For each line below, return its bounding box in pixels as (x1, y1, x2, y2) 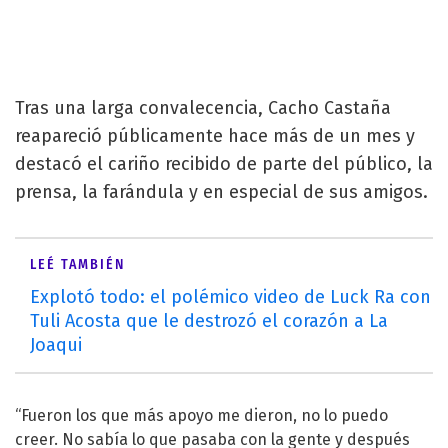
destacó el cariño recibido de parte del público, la (15, 152, 433, 175)
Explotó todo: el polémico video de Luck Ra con (30, 285, 431, 308)
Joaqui (30, 333, 82, 356)
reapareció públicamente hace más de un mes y (15, 124, 415, 147)
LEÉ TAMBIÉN (30, 255, 125, 273)
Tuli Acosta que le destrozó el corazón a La (30, 309, 388, 332)
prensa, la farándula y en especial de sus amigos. (15, 180, 428, 203)
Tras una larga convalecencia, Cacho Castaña (15, 96, 391, 119)
